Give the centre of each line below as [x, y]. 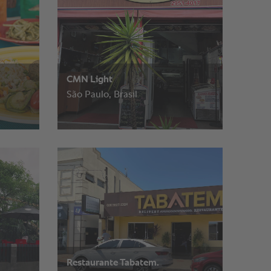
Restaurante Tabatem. [113, 263]
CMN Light [89, 80]
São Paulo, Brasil [102, 95]
